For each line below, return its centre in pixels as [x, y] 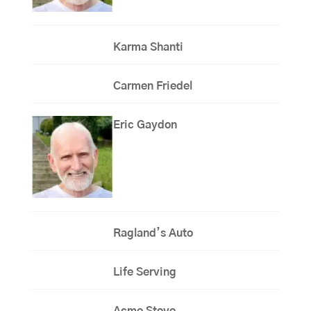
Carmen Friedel [153, 86]
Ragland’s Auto [153, 233]
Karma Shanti [149, 47]
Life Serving [145, 272]
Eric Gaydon [150, 125]
